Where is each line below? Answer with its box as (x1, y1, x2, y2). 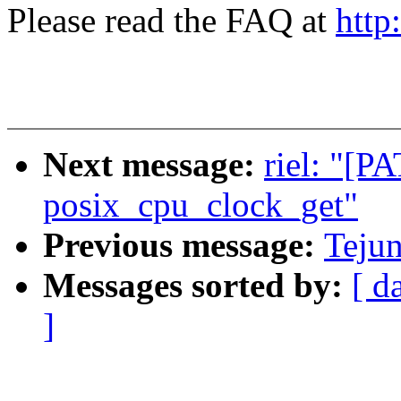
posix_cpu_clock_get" (43, 185, 358, 225)
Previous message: (43, 226, 324, 265)
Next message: (43, 145, 264, 184)
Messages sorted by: (43, 266, 352, 305)
